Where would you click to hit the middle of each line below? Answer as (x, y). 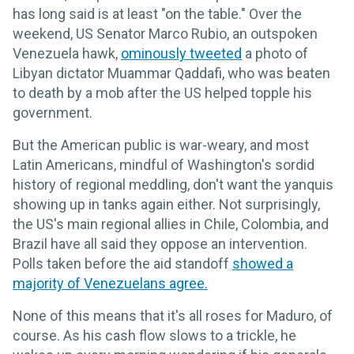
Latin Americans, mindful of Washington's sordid (164, 165)
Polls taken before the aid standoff (122, 264)
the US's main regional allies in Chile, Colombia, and (171, 224)
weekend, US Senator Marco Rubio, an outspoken (165, 34)
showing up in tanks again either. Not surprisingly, (166, 205)
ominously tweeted (181, 54)
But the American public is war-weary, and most (161, 145)
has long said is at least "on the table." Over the (157, 14)
